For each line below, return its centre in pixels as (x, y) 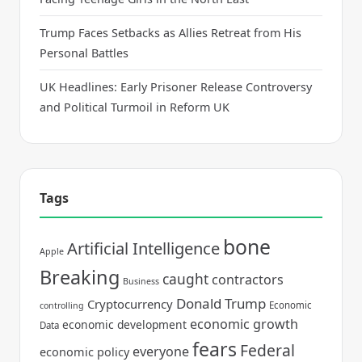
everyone (161, 351)
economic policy (84, 351)
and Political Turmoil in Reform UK (135, 107)
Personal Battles (84, 53)
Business (141, 281)
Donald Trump (221, 303)
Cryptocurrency (130, 303)
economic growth (244, 324)
